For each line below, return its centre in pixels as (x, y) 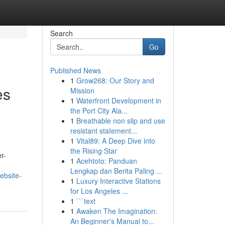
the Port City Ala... (99, 110)
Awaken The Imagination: (117, 211)
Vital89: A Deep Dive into (116, 141)
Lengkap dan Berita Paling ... (116, 171)
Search (61, 33)
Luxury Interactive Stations (118, 181)
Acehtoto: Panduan (106, 161)
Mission (82, 90)
